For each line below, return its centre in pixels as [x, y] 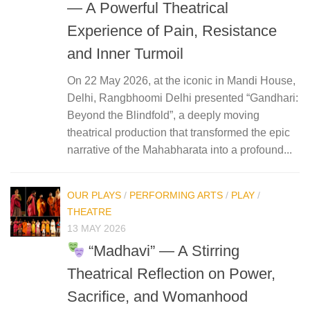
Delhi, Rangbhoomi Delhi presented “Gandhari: [183, 98]
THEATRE [89, 212]
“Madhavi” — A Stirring [162, 251]
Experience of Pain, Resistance [172, 31]
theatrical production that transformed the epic [179, 133]
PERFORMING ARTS [176, 195]
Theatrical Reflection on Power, [171, 274]
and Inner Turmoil [125, 54]
